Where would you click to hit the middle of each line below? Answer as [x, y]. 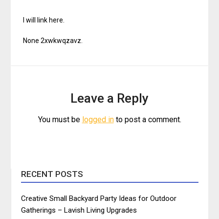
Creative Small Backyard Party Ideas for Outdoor [99, 198]
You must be [60, 119]
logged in [98, 119]
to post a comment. [147, 119]
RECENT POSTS [52, 174]
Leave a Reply [109, 98]
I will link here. [44, 20]
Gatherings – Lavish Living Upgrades [79, 210]
